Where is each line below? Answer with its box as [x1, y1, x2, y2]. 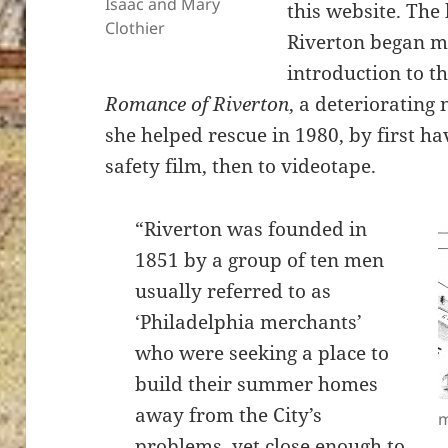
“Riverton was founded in [135, 216, 368, 243]
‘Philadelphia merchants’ [135, 309, 363, 336]
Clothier [105, 17, 166, 40]
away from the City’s [135, 402, 323, 429]
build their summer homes [135, 371, 379, 398]
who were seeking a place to [135, 340, 390, 367]
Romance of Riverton [105, 91, 290, 118]
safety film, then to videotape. [105, 153, 377, 180]
